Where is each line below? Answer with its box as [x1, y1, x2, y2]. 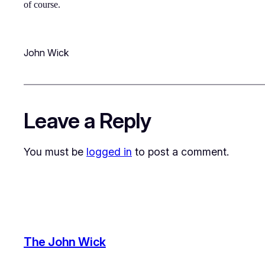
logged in [86, 145, 132, 158]
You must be [24, 145, 86, 158]
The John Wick [24, 235, 106, 250]
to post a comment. [132, 145, 229, 158]
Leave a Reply [24, 107, 152, 134]
